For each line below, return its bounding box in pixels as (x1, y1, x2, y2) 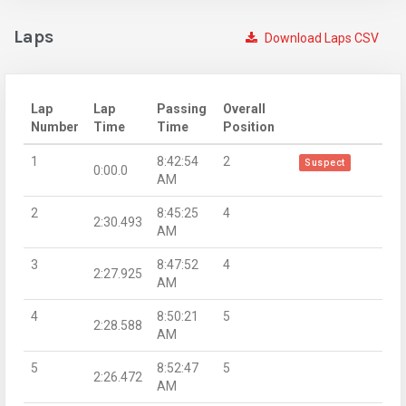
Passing (157, 101, 207, 116)
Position (223, 119, 275, 134)
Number (31, 119, 79, 134)
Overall (223, 101, 266, 116)
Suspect (304, 156, 345, 169)
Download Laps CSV (262, 30, 379, 45)
